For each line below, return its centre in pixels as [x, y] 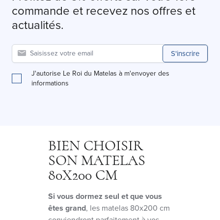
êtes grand [67, 208]
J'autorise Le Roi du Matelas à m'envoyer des [100, 73]
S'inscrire [185, 53]
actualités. [38, 25]
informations [50, 83]
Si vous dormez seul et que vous [105, 196]
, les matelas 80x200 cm [128, 208]
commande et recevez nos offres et [104, 11]
